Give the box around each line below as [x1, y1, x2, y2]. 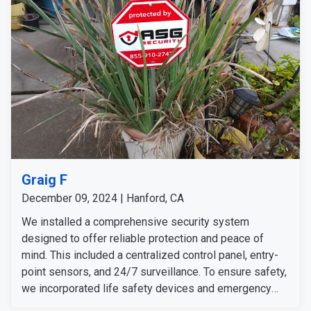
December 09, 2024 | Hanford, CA [22, 191, 184, 205]
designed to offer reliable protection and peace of [22, 231, 264, 245]
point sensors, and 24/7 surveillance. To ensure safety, [22, 264, 287, 278]
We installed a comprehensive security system [22, 215, 249, 228]
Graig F [22, 171, 67, 188]
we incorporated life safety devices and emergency [22, 281, 271, 295]
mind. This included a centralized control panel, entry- [22, 248, 278, 262]
